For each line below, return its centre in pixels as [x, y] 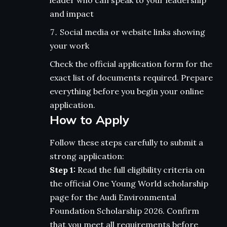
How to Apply [89, 120]
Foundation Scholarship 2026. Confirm [124, 211]
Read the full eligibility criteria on [140, 169]
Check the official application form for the [131, 64]
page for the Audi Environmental [113, 197]
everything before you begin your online [127, 91]
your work [70, 46]
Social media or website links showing [133, 32]
